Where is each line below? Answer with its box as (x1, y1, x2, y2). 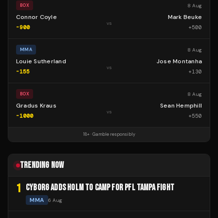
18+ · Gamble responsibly (83, 131, 135, 138)
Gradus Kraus (16, 102, 56, 110)
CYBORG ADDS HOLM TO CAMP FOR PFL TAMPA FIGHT (26, 182, 174, 193)
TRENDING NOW (20, 160, 64, 171)
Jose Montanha (156, 57, 202, 66)
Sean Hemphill (160, 102, 202, 110)
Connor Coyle (16, 13, 57, 21)
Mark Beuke (167, 13, 202, 21)
